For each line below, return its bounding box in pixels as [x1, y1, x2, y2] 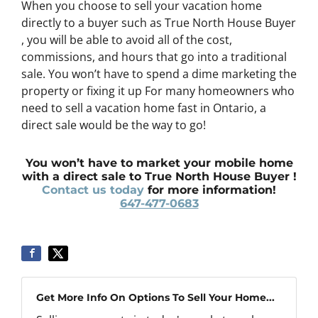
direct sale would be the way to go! [21, 117, 206, 133]
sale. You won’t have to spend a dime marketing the [21, 66, 297, 82]
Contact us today [42, 183, 144, 197]
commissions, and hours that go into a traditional [21, 49, 287, 65]
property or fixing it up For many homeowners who [21, 83, 295, 99]
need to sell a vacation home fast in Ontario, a [21, 100, 266, 116]
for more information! [144, 183, 276, 197]
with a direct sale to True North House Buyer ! [21, 170, 297, 183]
